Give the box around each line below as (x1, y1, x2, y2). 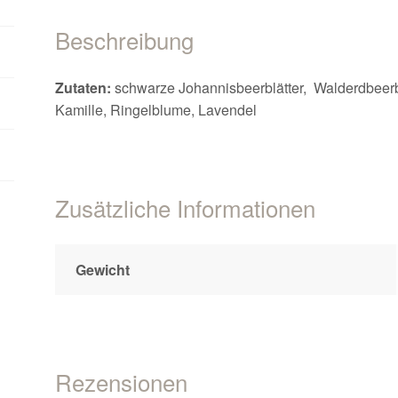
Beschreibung (55, 23, 195, 57)
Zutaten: (55, 77, 112, 99)
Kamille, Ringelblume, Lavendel (55, 99, 258, 121)
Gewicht (75, 259, 130, 281)
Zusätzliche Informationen (55, 191, 316, 225)
